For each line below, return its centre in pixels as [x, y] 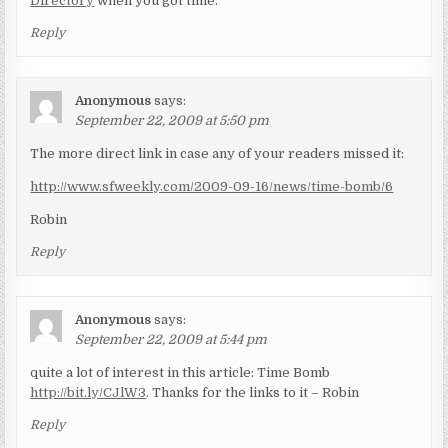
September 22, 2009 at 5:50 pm [172, 120]
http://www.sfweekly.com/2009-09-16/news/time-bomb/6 [212, 186]
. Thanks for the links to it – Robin [253, 392]
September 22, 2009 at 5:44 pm [171, 339]
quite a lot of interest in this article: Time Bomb [180, 372]
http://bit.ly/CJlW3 [88, 392]
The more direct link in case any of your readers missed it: [217, 153]
